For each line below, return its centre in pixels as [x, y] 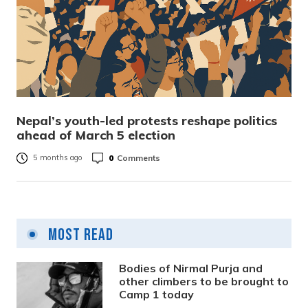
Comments [139, 157]
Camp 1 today [157, 294]
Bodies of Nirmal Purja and [191, 268]
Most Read [79, 235]
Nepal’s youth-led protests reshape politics [147, 121]
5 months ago [58, 158]
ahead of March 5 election [96, 135]
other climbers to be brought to [204, 281]
